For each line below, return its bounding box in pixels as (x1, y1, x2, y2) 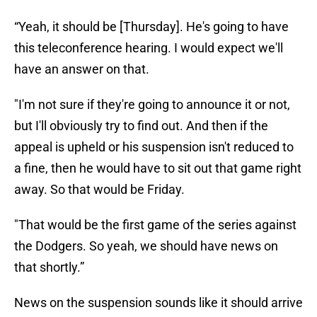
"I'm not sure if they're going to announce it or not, (14, 97, 290, 113)
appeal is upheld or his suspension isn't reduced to (14, 139, 294, 155)
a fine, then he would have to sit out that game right (14, 161, 301, 176)
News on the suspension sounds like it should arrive (14, 295, 303, 311)
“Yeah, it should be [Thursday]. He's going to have (14, 19, 289, 35)
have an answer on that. (14, 62, 149, 77)
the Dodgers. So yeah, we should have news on (14, 238, 278, 254)
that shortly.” (14, 260, 84, 275)
